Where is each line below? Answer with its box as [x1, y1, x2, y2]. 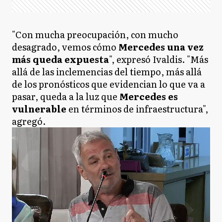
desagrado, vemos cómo [12, 40, 118, 54]
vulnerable [12, 102, 66, 115]
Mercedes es [119, 90, 178, 103]
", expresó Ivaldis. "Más [109, 53, 208, 66]
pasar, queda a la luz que [12, 90, 119, 103]
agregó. [12, 114, 46, 128]
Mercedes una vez [118, 40, 204, 54]
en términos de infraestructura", [66, 102, 208, 115]
